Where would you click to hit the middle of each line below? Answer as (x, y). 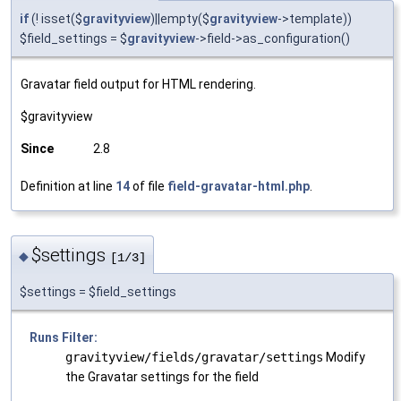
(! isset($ (55, 18)
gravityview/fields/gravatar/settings (194, 358)
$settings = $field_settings (98, 292)
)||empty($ (180, 18)
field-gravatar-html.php (239, 186)
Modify (344, 358)
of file (149, 186)
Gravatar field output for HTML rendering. (138, 84)
